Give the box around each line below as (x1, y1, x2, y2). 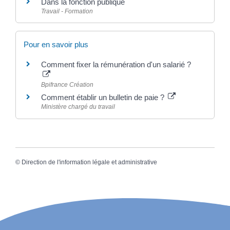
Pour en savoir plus (24, 40, 88, 49)
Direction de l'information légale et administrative (22, 158, 157, 166)
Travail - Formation (41, 8, 93, 15)
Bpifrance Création (41, 81, 93, 89)
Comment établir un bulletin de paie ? (41, 93, 166, 102)
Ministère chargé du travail (41, 103, 115, 111)
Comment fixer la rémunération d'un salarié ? (41, 60, 191, 69)
